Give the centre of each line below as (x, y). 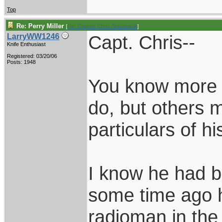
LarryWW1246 (33, 36)
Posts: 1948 (21, 62)
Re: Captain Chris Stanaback (102, 26)
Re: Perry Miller (40, 26)
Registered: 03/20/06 (32, 56)
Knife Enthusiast (26, 44)
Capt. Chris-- (142, 42)
